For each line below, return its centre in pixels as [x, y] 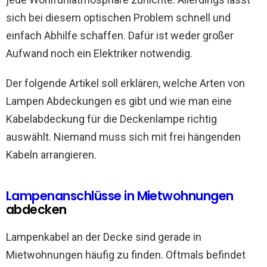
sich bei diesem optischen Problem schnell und [118, 18]
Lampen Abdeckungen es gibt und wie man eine [119, 101]
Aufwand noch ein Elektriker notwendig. [99, 53]
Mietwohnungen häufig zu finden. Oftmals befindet [126, 255]
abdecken [36, 209]
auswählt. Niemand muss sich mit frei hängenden [123, 137]
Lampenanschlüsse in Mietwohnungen [120, 196]
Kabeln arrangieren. [51, 155]
